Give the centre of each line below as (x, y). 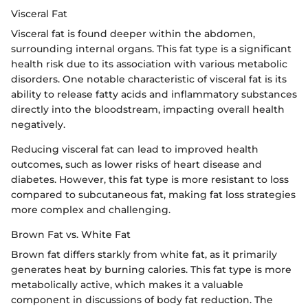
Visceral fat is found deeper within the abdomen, (133, 34)
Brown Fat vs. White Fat (71, 235)
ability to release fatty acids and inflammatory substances (154, 95)
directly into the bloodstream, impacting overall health (148, 110)
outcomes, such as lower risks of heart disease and (136, 165)
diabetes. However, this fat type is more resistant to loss (150, 180)
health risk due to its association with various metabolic (149, 64)
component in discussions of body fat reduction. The (142, 300)
